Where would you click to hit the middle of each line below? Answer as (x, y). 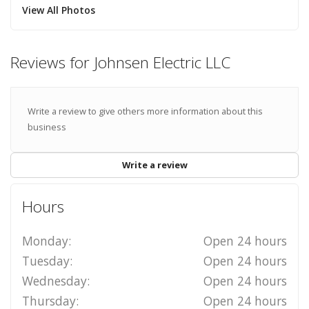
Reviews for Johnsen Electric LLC (120, 62)
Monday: (46, 240)
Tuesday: (47, 260)
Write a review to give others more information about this (145, 111)
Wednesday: (56, 280)
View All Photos (58, 10)
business (47, 127)
